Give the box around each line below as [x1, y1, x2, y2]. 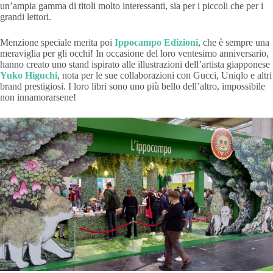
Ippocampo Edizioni [115, 37, 198, 48]
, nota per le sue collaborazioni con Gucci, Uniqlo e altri [57, 70, 272, 81]
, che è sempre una [198, 37, 269, 48]
